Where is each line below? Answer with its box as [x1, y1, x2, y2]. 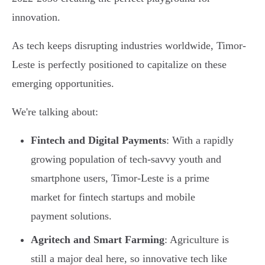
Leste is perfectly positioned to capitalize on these [12, 59, 227, 71]
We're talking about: [12, 106, 98, 118]
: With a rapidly [166, 134, 234, 147]
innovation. [12, 11, 60, 24]
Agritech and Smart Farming [31, 234, 164, 246]
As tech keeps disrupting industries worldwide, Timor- [12, 40, 246, 52]
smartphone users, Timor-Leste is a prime [31, 172, 209, 185]
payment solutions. [31, 210, 112, 222]
